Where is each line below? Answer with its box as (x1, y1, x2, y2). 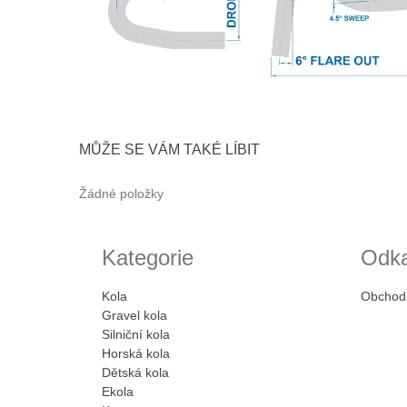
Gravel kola (102, 307, 167, 323)
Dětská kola (102, 364, 169, 380)
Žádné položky (79, 185, 164, 201)
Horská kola (102, 345, 170, 361)
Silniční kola (102, 326, 170, 342)
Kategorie (102, 244, 194, 270)
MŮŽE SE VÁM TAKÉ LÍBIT (79, 141, 260, 157)
